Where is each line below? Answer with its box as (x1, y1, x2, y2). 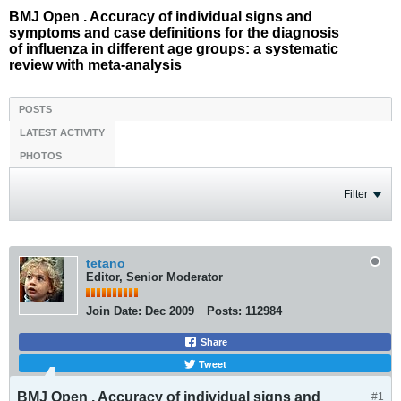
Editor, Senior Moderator (86, 270, 223, 284)
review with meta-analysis (9, 57, 182, 73)
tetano (86, 256, 125, 270)
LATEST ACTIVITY (20, 127, 105, 138)
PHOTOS (20, 150, 62, 161)
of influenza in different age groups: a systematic (9, 41, 338, 56)
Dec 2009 (145, 304, 194, 318)
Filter (344, 188, 368, 200)
